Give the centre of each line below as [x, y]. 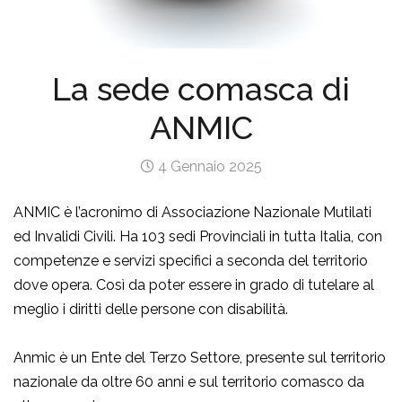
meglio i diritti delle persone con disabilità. [151, 310]
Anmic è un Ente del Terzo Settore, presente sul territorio [200, 358]
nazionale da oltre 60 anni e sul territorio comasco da [189, 382]
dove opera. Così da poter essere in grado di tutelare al [194, 285]
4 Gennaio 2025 [208, 167]
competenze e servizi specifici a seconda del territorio [191, 261]
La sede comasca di [201, 89]
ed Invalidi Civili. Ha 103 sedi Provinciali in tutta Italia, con [198, 237]
